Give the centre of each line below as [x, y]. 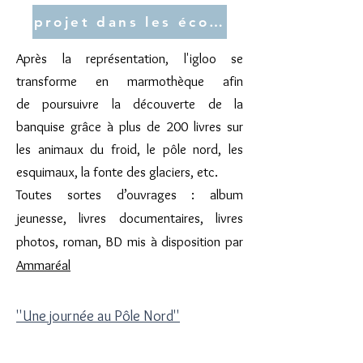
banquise [41, 126]
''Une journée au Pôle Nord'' [98, 316]
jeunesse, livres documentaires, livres [130, 218]
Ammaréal [43, 265]
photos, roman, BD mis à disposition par [130, 241]
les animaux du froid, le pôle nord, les [130, 149]
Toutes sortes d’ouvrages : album [130, 194]
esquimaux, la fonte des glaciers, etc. [117, 172]
